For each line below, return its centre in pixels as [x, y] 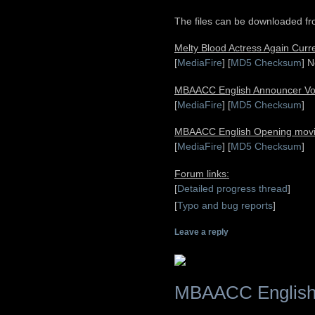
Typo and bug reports [225, 205]
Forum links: [202, 173]
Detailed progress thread [232, 188]
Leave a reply [201, 232]
